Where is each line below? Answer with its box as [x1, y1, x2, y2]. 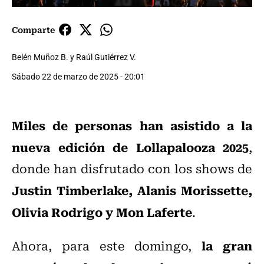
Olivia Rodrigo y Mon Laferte [12, 202, 192, 222]
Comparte [12, 23, 55, 37]
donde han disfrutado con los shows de [12, 159, 252, 178]
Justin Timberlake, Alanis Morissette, [12, 180, 252, 200]
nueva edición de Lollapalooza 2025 [12, 137, 249, 157]
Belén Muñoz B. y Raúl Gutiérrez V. [12, 51, 136, 63]
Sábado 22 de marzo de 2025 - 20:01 [12, 71, 145, 82]
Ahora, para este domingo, [12, 236, 202, 255]
